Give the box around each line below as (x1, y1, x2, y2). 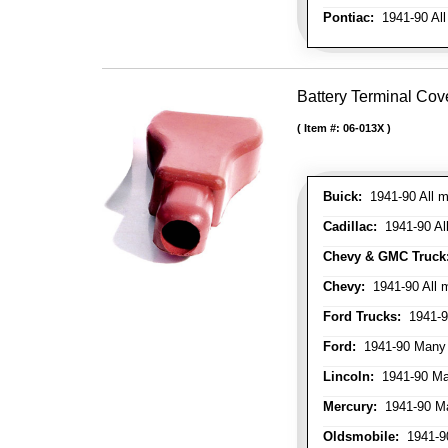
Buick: (323, 189, 362, 204)
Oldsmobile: (323, 429, 399, 444)
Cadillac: (323, 219, 377, 234)
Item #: (304, 122, 343, 134)
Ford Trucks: (323, 309, 401, 324)
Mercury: (323, 399, 377, 414)
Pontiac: (323, 10, 374, 25)
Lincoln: (323, 369, 374, 384)
